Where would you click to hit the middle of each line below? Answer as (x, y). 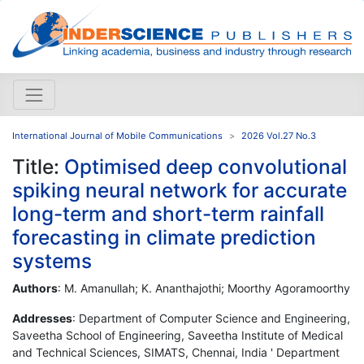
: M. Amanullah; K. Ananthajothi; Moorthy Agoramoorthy (204, 288)
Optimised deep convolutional (206, 166)
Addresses (42, 318)
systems (52, 260)
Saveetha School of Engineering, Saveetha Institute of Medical (178, 335)
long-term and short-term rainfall (168, 213)
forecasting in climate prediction (164, 237)
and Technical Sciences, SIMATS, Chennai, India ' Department (176, 352)
